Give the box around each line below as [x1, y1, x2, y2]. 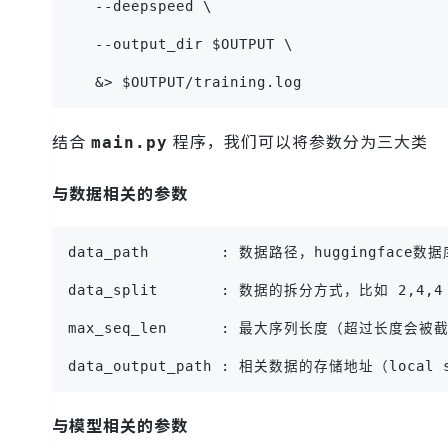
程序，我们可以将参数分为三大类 [168, 129, 428, 154]
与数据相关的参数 [52, 181, 188, 206]
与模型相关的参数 [52, 413, 188, 438]
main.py [91, 133, 168, 153]
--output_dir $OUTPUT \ [68, 36, 293, 53]
